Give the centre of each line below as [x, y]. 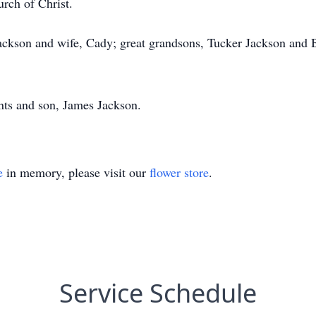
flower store [179, 172]
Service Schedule [158, 293]
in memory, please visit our [76, 172]
